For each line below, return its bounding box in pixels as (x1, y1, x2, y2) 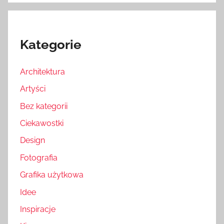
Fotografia (20, 152, 57, 162)
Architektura (20, 66, 65, 76)
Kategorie (20, 37, 81, 52)
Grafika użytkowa (20, 170, 83, 180)
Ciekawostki (20, 118, 63, 128)
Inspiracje (20, 204, 55, 214)
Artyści (20, 84, 45, 94)
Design (20, 135, 45, 145)
